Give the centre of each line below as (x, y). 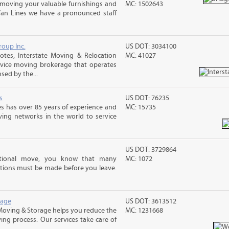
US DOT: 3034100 (151, 47)
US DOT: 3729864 (151, 150)
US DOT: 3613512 (151, 201)
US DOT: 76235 (147, 98)
